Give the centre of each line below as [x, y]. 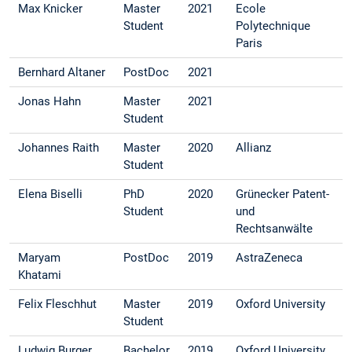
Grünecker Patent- [283, 194]
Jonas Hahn [50, 102]
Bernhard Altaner [62, 73]
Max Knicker [51, 9]
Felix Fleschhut [58, 304]
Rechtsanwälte [275, 229]
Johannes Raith [59, 148]
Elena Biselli [51, 194]
